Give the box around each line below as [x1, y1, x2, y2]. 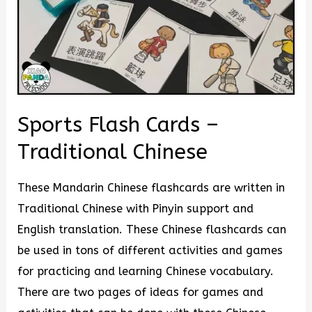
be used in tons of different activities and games [17, 243, 283, 257]
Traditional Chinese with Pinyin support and [17, 201, 254, 215]
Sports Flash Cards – [17, 112, 219, 138]
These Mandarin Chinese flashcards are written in [17, 180, 286, 194]
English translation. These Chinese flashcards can [17, 222, 287, 236]
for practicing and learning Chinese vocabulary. [17, 264, 274, 278]
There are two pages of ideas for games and [17, 285, 264, 299]
